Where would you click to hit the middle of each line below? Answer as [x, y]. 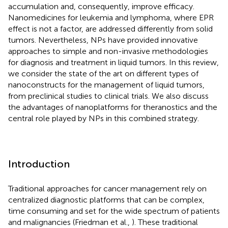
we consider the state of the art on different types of [103, 73]
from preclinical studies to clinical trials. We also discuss [108, 96]
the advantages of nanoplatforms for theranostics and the [113, 107]
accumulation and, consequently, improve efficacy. [101, 6]
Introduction [39, 164]
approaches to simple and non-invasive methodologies [108, 51]
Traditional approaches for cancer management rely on [107, 188]
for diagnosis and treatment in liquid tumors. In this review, [113, 62]
